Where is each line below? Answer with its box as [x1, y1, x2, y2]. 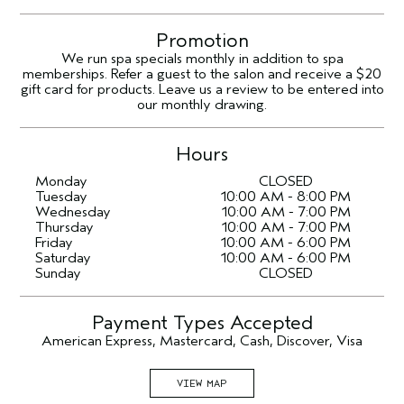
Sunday [35, 265, 81, 281]
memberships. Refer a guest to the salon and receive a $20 [23, 66, 381, 82]
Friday [35, 234, 73, 251]
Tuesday [35, 188, 87, 205]
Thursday [35, 219, 94, 235]
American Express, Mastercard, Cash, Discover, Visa [41, 333, 363, 349]
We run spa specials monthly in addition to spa [60, 50, 344, 67]
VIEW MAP [177, 377, 227, 390]
